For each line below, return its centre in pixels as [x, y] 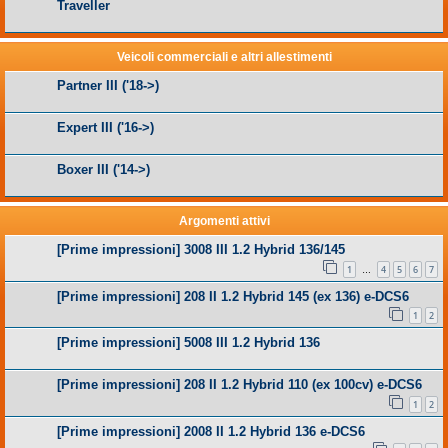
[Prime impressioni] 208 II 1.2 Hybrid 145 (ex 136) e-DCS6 [233, 296]
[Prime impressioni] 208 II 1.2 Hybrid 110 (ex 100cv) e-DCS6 [239, 385]
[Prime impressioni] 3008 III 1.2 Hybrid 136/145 [201, 249]
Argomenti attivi [224, 221]
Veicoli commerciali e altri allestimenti [224, 57]
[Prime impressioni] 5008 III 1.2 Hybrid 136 [188, 343]
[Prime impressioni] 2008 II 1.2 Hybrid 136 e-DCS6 [211, 431]
